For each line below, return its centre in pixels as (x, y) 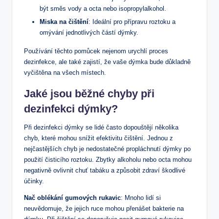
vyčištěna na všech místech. (65, 72)
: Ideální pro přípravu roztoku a (132, 22)
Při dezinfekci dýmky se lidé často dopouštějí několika (101, 127)
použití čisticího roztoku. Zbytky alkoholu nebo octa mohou (108, 159)
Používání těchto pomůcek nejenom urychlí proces (96, 51)
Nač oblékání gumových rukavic (72, 197)
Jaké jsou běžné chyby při (89, 93)
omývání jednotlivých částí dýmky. (89, 32)
